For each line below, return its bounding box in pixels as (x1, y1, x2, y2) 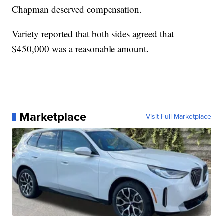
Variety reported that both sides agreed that (12, 27, 174, 40)
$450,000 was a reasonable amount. (12, 42, 149, 55)
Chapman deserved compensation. (12, 3, 142, 16)
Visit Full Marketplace (145, 111, 211, 122)
